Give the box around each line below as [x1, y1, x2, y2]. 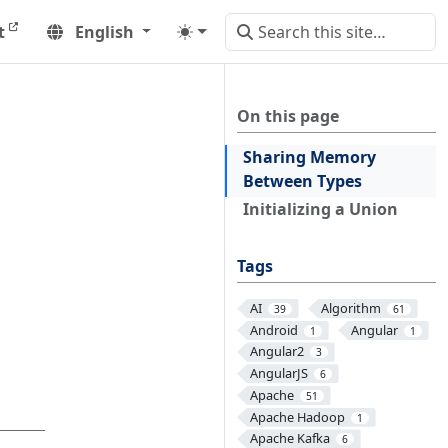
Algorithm [320, 299, 381, 317]
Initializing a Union [243, 198, 398, 220]
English [74, 20, 134, 43]
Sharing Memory [243, 146, 376, 168]
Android [249, 320, 298, 339]
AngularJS [249, 364, 308, 383]
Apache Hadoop [249, 407, 345, 426]
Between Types [243, 170, 362, 192]
